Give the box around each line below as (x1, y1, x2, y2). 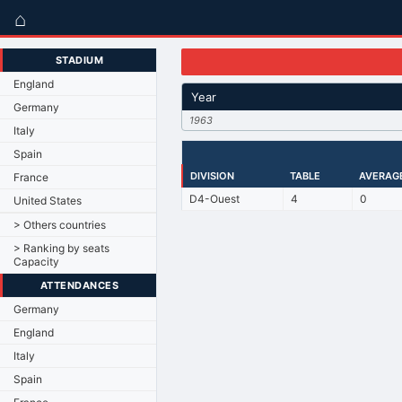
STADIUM (55, 53, 104, 66)
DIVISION (189, 169, 234, 182)
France (13, 170, 48, 184)
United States (13, 193, 82, 207)
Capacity (13, 254, 59, 268)
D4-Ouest (188, 191, 240, 205)
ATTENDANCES (39, 278, 119, 292)
